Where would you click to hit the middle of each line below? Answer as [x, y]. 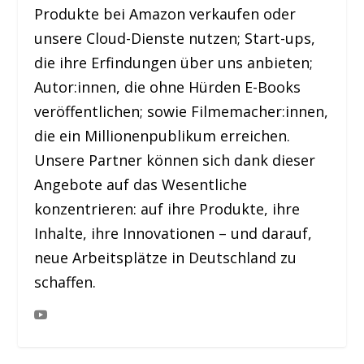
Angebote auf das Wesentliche [141, 184]
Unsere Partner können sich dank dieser [175, 160]
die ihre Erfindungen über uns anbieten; [174, 62]
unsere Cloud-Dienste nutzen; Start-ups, [175, 38]
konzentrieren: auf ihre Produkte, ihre [167, 208]
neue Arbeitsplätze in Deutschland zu [166, 257]
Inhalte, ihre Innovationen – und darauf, [173, 233]
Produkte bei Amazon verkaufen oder [165, 13]
